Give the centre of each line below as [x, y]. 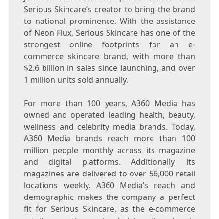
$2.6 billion [44, 68]
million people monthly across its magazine [109, 150]
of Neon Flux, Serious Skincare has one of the [109, 33]
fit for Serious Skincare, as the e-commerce [109, 209]
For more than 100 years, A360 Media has [109, 103]
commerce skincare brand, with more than [109, 56]
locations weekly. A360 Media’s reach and [109, 186]
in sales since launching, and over [130, 68]
